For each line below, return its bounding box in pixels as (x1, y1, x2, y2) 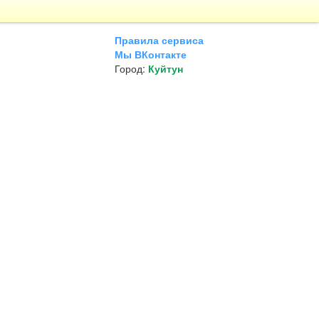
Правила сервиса (115, 33, 204, 47)
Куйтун (148, 61, 183, 75)
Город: (115, 61, 148, 75)
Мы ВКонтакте (115, 47, 187, 61)
